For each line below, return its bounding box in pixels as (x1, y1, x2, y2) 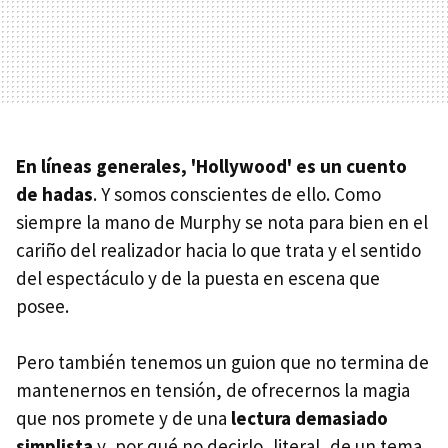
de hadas (16, 182, 93, 207)
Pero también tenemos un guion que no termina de (16, 350, 429, 375)
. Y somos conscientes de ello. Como (93, 182, 381, 207)
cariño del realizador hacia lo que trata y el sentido (16, 238, 421, 263)
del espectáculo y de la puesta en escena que (16, 266, 380, 291)
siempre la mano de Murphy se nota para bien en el (16, 210, 428, 235)
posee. (16, 294, 69, 319)
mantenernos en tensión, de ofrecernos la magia (16, 378, 410, 403)
